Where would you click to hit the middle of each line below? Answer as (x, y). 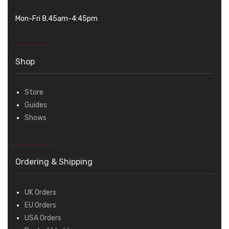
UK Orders (40, 193)
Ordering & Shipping (54, 162)
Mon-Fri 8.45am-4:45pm (56, 19)
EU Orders (40, 205)
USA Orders (43, 218)
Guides (36, 105)
